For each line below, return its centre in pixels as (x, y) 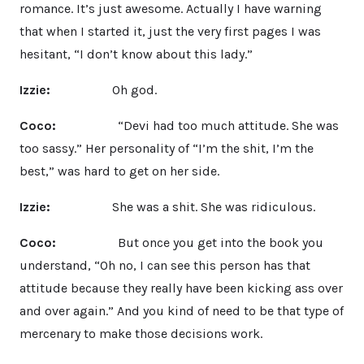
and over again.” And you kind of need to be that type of (182, 310)
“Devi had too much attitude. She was (202, 125)
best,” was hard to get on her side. (119, 171)
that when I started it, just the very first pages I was (170, 31)
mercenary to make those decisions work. (141, 333)
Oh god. (105, 89)
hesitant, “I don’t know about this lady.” (136, 54)
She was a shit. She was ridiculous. (184, 206)
